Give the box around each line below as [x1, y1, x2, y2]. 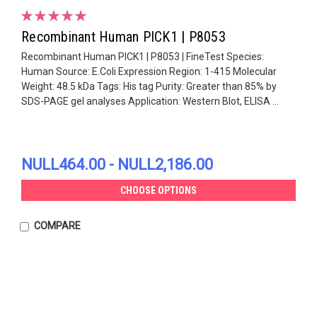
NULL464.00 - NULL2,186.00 [21, 155, 213, 173]
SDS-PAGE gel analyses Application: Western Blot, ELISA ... [21, 95, 279, 107]
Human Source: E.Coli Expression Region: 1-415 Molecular [21, 65, 277, 77]
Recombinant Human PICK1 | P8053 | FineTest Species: [21, 50, 264, 62]
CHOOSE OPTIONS [120, 184, 197, 196]
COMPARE [33, 219, 81, 231]
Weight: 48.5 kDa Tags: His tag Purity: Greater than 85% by [21, 80, 277, 92]
